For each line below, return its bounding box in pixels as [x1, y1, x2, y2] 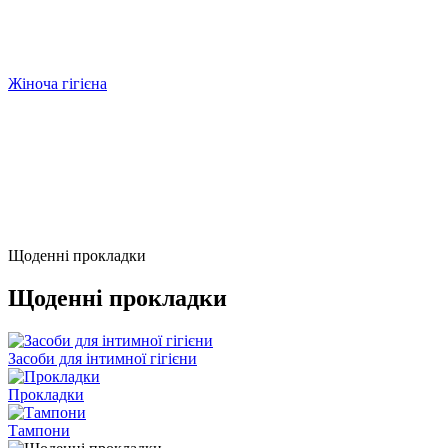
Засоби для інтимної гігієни [8, 349, 197, 367]
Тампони [8, 421, 70, 439]
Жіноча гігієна [8, 75, 107, 92]
